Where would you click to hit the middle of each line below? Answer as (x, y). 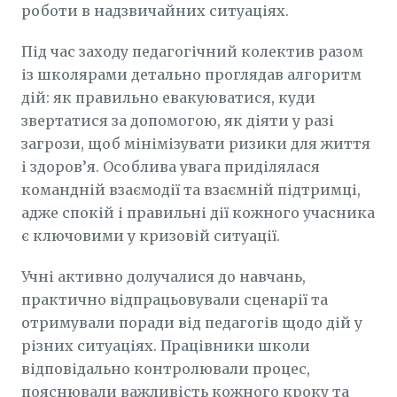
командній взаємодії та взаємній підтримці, (191, 190)
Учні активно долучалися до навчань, (163, 276)
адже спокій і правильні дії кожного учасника (198, 213)
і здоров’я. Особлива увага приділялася (171, 167)
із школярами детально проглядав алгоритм (191, 74)
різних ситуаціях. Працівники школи (166, 346)
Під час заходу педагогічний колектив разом (192, 51)
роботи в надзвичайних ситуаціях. (155, 11)
